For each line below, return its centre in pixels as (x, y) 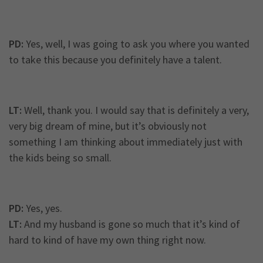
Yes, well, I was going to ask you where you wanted (136, 44)
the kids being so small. (60, 158)
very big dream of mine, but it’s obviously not (108, 126)
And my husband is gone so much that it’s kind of (131, 224)
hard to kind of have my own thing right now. (107, 240)
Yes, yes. (43, 208)
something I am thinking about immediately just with (126, 142)
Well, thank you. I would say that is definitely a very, (135, 110)
